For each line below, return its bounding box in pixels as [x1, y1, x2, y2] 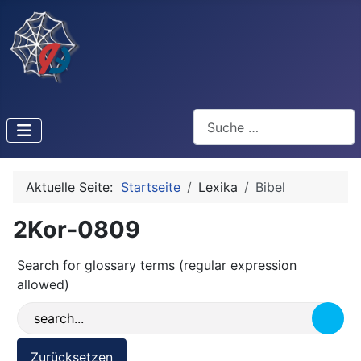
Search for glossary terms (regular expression [17, 257, 297, 274]
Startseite [121, 179, 180, 196]
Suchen [193, 110, 237, 126]
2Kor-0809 [13, 215, 140, 244]
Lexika [198, 179, 238, 196]
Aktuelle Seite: [26, 179, 121, 196]
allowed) [17, 276, 69, 293]
